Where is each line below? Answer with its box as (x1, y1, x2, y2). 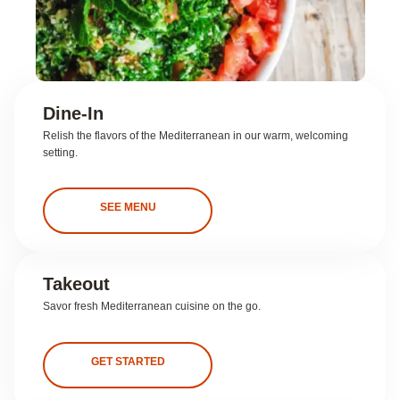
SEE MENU (99, 201, 156, 214)
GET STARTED (90, 354, 165, 368)
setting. (43, 146, 78, 159)
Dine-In (43, 103, 104, 123)
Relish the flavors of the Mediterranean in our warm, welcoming (43, 129, 348, 142)
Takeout (43, 274, 110, 295)
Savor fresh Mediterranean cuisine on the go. (43, 300, 261, 313)
